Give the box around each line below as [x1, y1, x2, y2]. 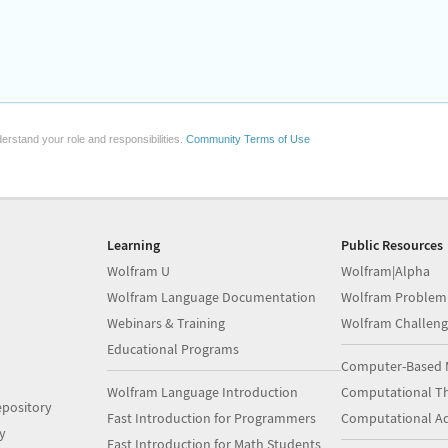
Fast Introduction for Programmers [107, 409, 317, 427]
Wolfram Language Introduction [107, 383, 299, 401]
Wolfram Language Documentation [107, 288, 317, 306]
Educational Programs [107, 340, 240, 358]
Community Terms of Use [186, 133, 310, 145]
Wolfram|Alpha [340, 262, 430, 280]
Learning [107, 236, 161, 254]
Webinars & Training [107, 314, 226, 332]
